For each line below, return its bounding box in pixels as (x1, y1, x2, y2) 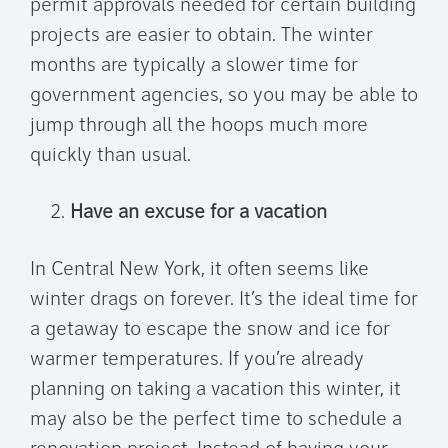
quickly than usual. (30, 146, 191, 167)
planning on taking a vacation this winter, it (30, 380, 401, 401)
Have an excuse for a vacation (70, 203, 327, 224)
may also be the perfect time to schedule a (30, 410, 402, 431)
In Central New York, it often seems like (30, 260, 369, 281)
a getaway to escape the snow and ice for (30, 320, 390, 341)
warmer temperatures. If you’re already (30, 350, 364, 371)
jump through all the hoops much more (30, 116, 368, 137)
